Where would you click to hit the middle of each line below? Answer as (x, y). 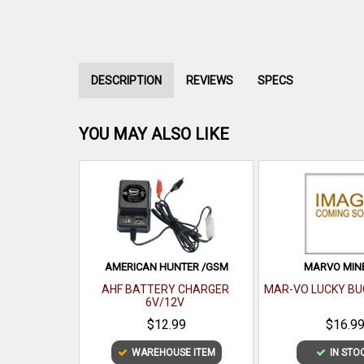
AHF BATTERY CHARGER (165, 289)
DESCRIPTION (126, 80)
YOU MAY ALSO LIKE (154, 134)
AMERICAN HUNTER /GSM (166, 267)
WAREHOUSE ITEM (173, 353)
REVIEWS (210, 80)
